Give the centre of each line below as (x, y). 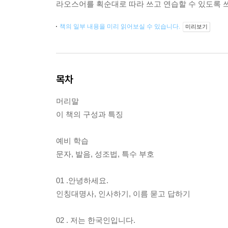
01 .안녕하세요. (82, 181)
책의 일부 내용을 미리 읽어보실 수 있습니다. (121, 27)
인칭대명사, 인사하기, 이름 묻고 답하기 (123, 194)
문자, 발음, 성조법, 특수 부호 (105, 154)
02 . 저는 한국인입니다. (96, 220)
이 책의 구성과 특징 (90, 115)
